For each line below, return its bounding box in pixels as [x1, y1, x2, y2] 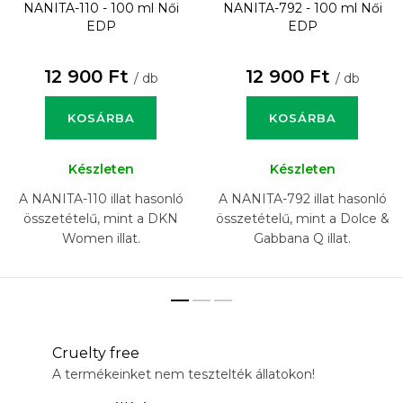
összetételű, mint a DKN [23, 210, 178, 228]
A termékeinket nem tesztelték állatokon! [52, 366, 315, 383]
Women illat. [61, 230, 140, 247]
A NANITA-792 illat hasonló [218, 191, 387, 208]
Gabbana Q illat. [254, 230, 351, 247]
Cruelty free [52, 345, 139, 363]
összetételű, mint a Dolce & [215, 210, 390, 228]
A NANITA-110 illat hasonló [18, 191, 184, 208]
